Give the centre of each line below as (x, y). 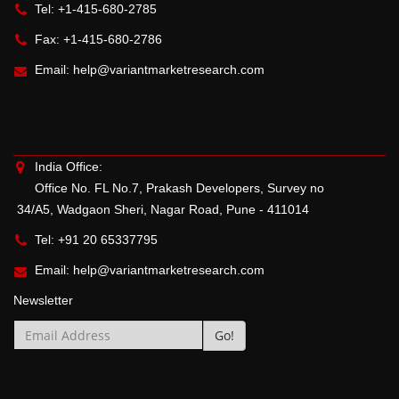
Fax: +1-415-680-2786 (98, 39)
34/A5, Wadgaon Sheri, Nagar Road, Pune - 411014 (161, 209)
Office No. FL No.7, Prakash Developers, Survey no (201, 188)
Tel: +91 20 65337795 (96, 240)
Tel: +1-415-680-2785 (96, 9)
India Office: (69, 167)
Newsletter (43, 300)
